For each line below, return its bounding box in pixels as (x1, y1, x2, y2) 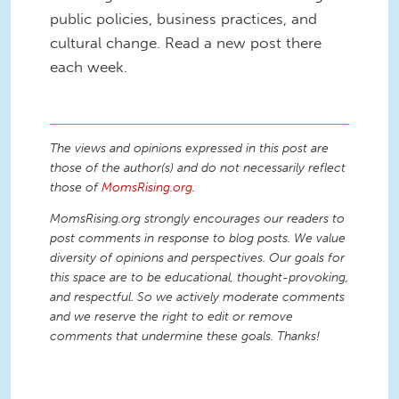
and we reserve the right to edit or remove (50, 309, 293, 325)
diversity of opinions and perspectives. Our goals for (50, 250, 345, 266)
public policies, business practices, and (50, 9, 317, 28)
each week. (50, 57, 127, 76)
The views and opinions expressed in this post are (50, 140, 329, 156)
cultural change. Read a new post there (50, 33, 322, 52)
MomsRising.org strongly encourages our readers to (50, 211, 345, 227)
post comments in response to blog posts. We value (50, 231, 346, 247)
